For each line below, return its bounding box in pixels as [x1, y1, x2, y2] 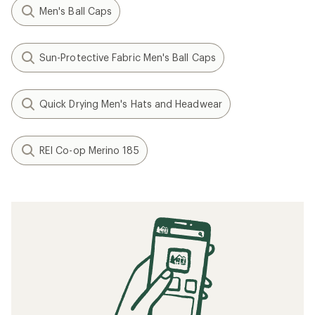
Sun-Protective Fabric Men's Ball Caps [39, 51, 216, 63]
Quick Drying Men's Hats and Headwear [39, 98, 222, 110]
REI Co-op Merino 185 [39, 144, 139, 156]
